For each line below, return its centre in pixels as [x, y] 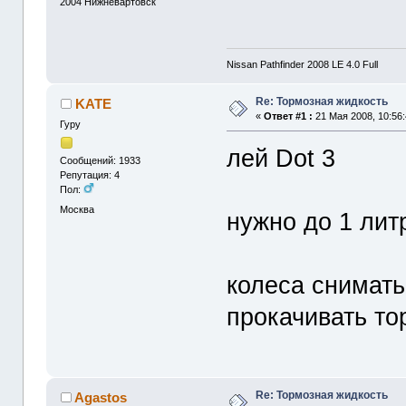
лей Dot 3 [281, 159]
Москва [77, 209]
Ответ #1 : [289, 116]
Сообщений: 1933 [101, 161]
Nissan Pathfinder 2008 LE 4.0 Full [303, 65]
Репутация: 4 [90, 175]
